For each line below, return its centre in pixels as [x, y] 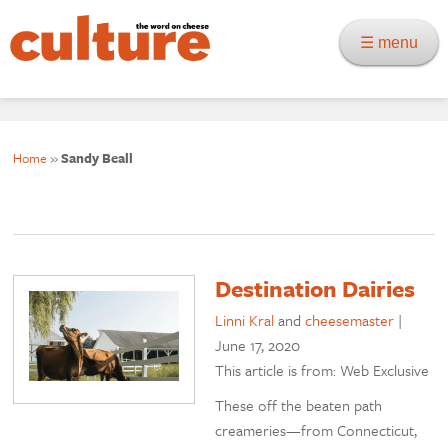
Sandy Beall [97, 158]
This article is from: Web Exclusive [322, 370]
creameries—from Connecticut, [316, 430]
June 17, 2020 [258, 345]
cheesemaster [350, 320]
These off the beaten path [299, 405]
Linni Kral [245, 320]
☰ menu [395, 42]
